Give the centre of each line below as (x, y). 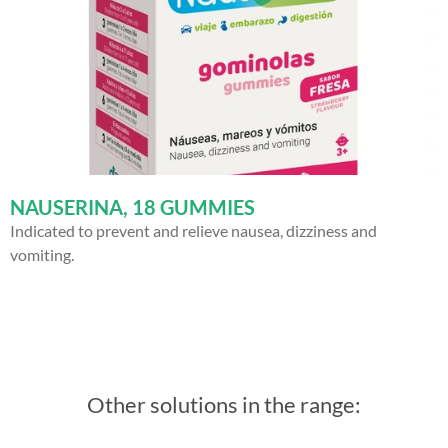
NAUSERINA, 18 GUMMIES (132, 206)
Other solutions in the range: (224, 404)
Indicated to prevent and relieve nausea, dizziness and (193, 230)
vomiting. (42, 254)
